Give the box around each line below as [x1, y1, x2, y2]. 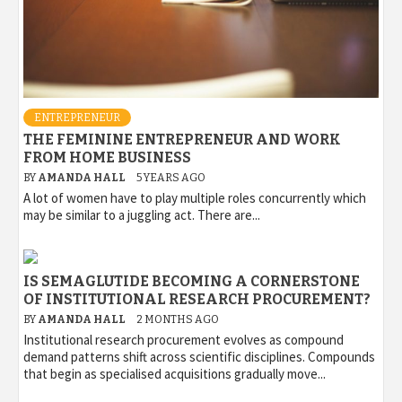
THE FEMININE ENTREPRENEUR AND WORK [23, 130, 341, 148]
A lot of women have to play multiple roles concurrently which [23, 188, 366, 206]
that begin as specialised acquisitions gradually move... [23, 364, 326, 382]
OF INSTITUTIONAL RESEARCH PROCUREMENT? [23, 290, 371, 308]
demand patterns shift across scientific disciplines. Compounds [23, 347, 375, 365]
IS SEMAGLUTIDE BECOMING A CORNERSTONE [23, 272, 360, 290]
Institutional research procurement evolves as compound [23, 330, 344, 348]
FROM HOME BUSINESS [23, 148, 191, 166]
